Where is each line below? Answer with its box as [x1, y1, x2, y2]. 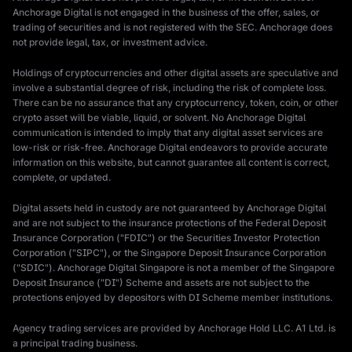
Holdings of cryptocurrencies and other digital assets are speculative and [13, 66, 339, 79]
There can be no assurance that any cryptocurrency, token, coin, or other [13, 96, 339, 108]
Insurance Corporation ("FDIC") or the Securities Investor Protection [13, 231, 320, 244]
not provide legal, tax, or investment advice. [13, 35, 207, 48]
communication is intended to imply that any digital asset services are [13, 126, 323, 138]
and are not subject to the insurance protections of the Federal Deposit [13, 216, 326, 229]
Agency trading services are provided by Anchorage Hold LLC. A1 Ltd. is [13, 321, 335, 334]
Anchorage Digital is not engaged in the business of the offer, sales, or [13, 5, 320, 18]
